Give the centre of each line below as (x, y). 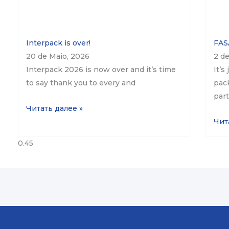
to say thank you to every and (81, 83)
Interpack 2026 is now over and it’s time (101, 69)
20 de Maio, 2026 (58, 56)
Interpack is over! (58, 43)
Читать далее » (54, 109)
